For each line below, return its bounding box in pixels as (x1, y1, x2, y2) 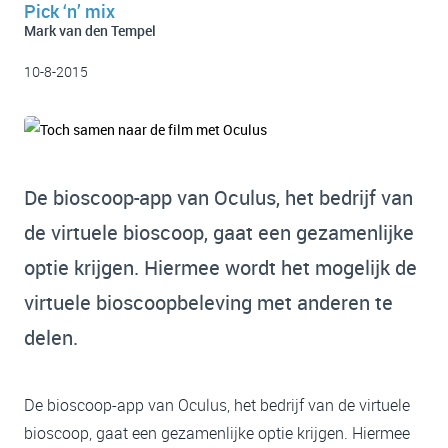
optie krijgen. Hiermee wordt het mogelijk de (24, 254, 417, 281)
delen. (24, 324, 78, 351)
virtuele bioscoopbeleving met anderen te (24, 289, 393, 316)
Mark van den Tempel (24, 21, 156, 40)
